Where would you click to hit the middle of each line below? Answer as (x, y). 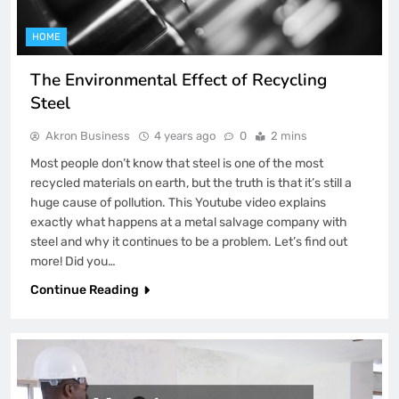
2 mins (289, 135)
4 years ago (185, 135)
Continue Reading (85, 289)
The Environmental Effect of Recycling (179, 80)
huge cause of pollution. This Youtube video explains (178, 202)
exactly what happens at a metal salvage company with (189, 222)
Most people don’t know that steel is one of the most (177, 163)
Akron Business (88, 135)
